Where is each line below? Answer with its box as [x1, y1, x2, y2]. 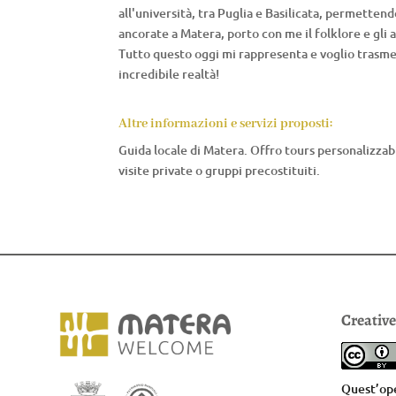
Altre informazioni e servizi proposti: [118, 115, 333, 132]
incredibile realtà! [118, 65, 220, 82]
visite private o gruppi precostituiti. [118, 161, 321, 179]
